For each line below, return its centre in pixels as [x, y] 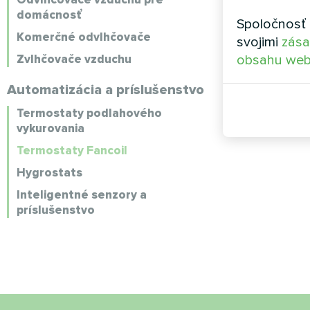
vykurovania [51, 128]
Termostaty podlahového [89, 113]
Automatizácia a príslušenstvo [106, 90]
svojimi [259, 42]
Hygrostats [49, 173]
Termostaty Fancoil [72, 151]
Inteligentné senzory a [82, 195]
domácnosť [49, 15]
